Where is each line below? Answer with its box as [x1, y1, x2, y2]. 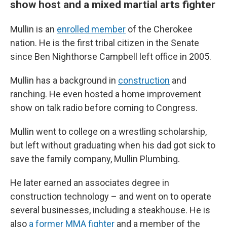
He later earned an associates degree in [10, 177, 169, 188]
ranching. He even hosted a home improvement [10, 89, 201, 99]
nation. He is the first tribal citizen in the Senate [10, 37, 199, 48]
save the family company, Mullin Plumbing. [10, 154, 180, 164]
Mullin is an [10, 24, 57, 34]
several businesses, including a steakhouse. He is [10, 205, 210, 215]
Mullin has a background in [10, 75, 118, 86]
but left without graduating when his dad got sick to [10, 140, 215, 150]
